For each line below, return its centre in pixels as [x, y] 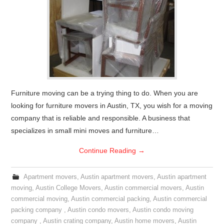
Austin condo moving [163, 210]
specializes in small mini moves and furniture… [85, 130]
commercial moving [39, 199]
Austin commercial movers [143, 188]
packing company [38, 210]
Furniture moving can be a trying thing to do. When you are [105, 93]
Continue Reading [108, 150]
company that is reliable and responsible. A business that [101, 118]
